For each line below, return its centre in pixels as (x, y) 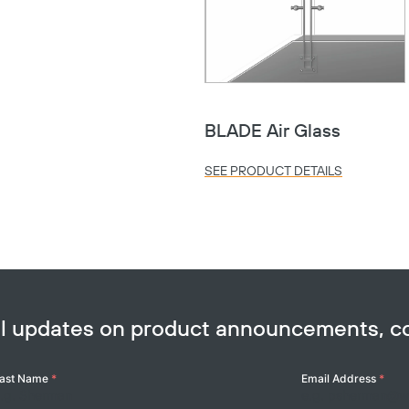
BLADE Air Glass (273, 132)
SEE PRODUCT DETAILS (273, 172)
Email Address (340, 378)
